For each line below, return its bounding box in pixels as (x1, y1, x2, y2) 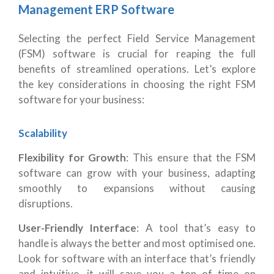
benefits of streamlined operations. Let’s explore (18, 62, 256, 75)
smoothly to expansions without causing (18, 181, 256, 194)
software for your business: (18, 92, 144, 106)
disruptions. (18, 196, 73, 210)
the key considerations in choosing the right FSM (18, 77, 256, 91)
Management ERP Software (18, 1, 174, 17)
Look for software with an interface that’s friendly (18, 251, 256, 265)
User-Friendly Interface (18, 221, 137, 234)
